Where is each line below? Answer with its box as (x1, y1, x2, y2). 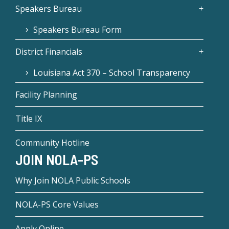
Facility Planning (15, 88, 77, 100)
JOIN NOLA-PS (15, 150, 98, 168)
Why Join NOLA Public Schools (15, 174, 130, 186)
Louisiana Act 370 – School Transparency (33, 66, 190, 78)
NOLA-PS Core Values (15, 198, 99, 210)
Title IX (15, 112, 42, 124)
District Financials (15, 45, 82, 57)
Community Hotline (15, 136, 89, 148)
